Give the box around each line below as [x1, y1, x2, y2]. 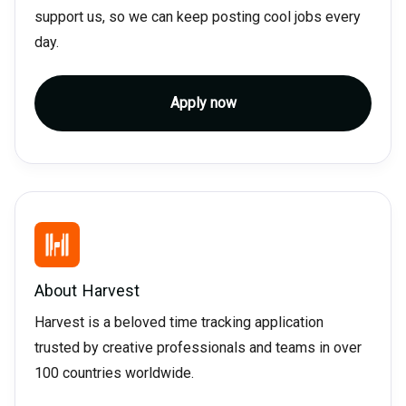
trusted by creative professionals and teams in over [34, 339, 362, 357]
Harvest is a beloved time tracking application [34, 314, 324, 332]
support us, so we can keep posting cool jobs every [34, 8, 361, 26]
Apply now [169, 94, 237, 112]
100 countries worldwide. [34, 364, 194, 382]
